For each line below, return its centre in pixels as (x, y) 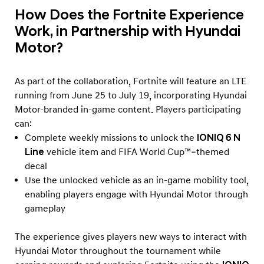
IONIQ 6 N (219, 138)
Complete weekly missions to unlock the (111, 138)
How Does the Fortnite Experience (129, 15)
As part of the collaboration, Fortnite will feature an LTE (131, 81)
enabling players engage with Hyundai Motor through (136, 194)
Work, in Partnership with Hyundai (128, 32)
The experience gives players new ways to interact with (131, 237)
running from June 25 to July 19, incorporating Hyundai (131, 95)
